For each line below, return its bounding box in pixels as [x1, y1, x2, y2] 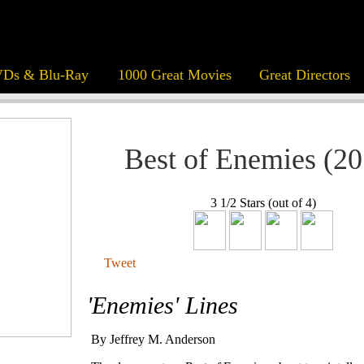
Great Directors [258, 67, 350, 83]
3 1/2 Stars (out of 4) [210, 196, 316, 210]
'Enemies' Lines [87, 292, 238, 319]
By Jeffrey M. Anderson [91, 332, 215, 347]
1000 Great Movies [117, 67, 232, 83]
